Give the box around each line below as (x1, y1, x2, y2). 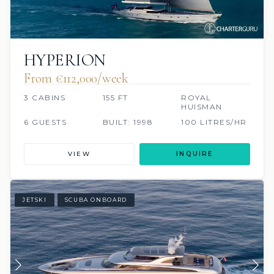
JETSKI (22, 196, 47, 204)
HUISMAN (181, 102, 223, 111)
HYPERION (24, 49, 106, 70)
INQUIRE (176, 149, 213, 158)
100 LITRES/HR (181, 117, 247, 127)
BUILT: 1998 (102, 117, 154, 127)
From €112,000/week (24, 70, 129, 86)
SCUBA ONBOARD (64, 196, 127, 204)
